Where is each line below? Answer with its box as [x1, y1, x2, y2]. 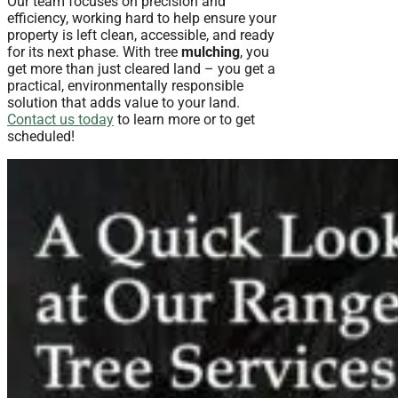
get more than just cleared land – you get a [7, 60, 275, 78]
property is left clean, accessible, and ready [7, 27, 275, 44]
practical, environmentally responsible [7, 77, 243, 95]
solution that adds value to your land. [7, 94, 240, 112]
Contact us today [7, 111, 114, 129]
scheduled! [7, 128, 75, 146]
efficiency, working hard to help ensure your [7, 10, 276, 28]
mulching [181, 44, 240, 61]
